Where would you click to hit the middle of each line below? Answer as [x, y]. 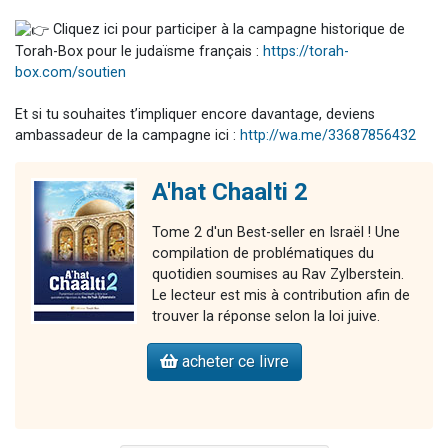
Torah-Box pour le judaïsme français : [139, 51]
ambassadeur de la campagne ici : [127, 135]
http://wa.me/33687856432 [328, 135]
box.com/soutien [70, 72]
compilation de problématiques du [263, 253]
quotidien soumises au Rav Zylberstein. [278, 274]
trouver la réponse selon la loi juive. [266, 316]
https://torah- [306, 51]
